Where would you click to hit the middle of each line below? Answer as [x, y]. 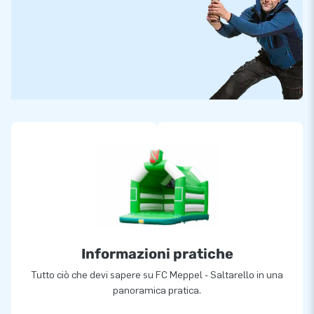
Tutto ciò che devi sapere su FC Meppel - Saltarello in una [157, 275]
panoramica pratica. [157, 291]
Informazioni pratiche [157, 254]
